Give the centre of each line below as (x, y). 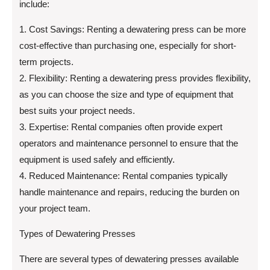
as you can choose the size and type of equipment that (126, 95)
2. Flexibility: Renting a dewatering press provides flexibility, (135, 78)
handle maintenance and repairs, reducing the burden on (129, 192)
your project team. (55, 209)
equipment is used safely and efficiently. (97, 160)
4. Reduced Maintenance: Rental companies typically (124, 176)
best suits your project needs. (77, 111)
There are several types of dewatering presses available (129, 259)
